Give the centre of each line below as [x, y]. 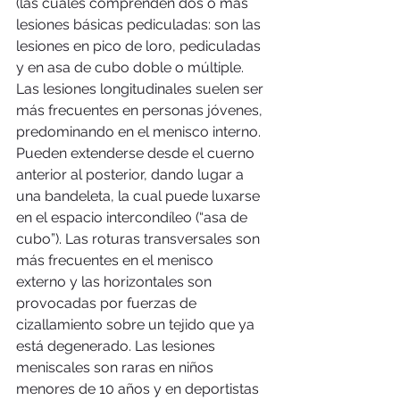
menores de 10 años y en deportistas [139, 388]
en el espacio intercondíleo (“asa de [133, 217]
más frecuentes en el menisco [117, 260]
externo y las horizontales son [116, 281]
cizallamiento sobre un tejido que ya [137, 324]
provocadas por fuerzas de [108, 303]
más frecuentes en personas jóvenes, [141, 110]
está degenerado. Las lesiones [117, 346]
